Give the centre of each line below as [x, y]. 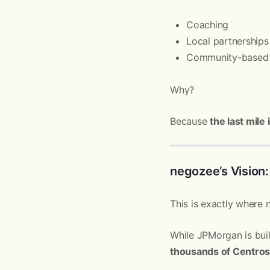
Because [190, 121]
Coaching [208, 25]
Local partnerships [228, 41]
